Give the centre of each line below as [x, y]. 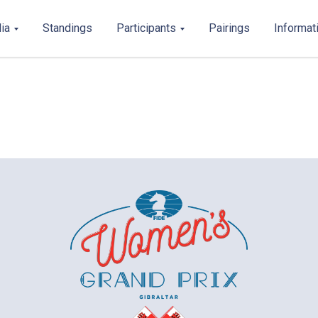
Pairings [229, 28]
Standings [67, 28]
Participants [146, 28]
